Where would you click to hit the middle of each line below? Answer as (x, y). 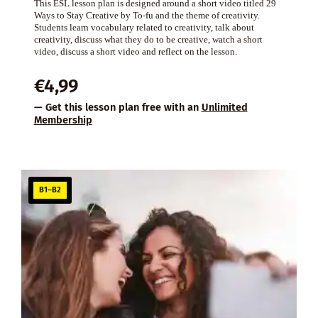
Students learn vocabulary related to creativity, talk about (144, 28)
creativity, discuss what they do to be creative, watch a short (148, 40)
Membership (63, 120)
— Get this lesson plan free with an (117, 108)
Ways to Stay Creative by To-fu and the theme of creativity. (147, 16)
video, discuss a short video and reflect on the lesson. (135, 52)
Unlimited (224, 108)
